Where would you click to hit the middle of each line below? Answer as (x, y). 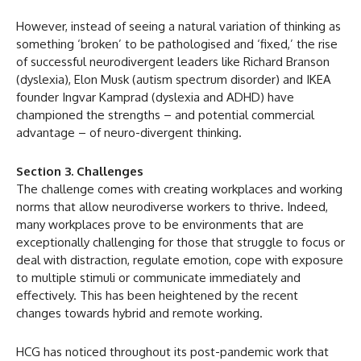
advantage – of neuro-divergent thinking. (129, 132)
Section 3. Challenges (80, 171)
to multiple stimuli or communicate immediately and (158, 277)
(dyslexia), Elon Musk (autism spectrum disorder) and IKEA (174, 79)
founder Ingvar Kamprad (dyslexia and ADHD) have (155, 97)
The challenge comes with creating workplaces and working (179, 189)
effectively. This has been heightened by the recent (157, 295)
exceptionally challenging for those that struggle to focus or (180, 242)
